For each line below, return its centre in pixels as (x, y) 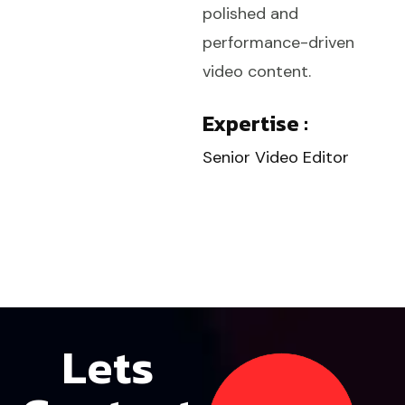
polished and (250, 13)
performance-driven (278, 42)
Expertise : (255, 123)
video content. (257, 71)
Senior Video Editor (276, 157)
